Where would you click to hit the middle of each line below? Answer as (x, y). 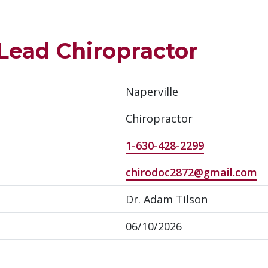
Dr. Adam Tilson (167, 199)
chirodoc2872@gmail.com (191, 172)
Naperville (152, 91)
